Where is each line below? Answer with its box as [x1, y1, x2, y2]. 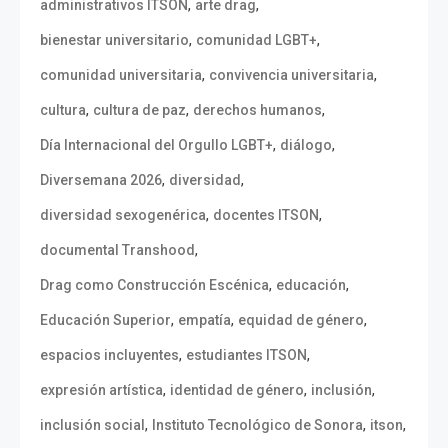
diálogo [280, 137, 332, 154]
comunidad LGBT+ [196, 32, 317, 49]
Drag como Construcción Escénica [40, 277, 269, 294]
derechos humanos [193, 102, 322, 119]
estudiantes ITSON [186, 347, 307, 364]
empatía [178, 312, 231, 329]
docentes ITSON [213, 207, 319, 224]
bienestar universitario [40, 32, 189, 49]
